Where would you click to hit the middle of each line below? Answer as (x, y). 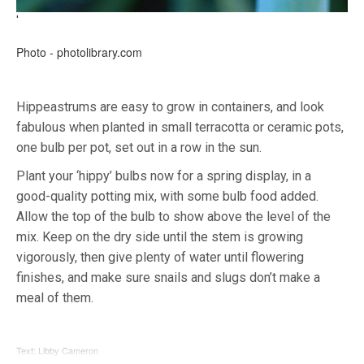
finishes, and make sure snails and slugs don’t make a (168, 278)
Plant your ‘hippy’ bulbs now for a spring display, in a (164, 176)
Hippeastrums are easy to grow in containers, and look (170, 107)
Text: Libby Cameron (57, 351)
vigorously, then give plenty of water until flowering (160, 258)
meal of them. (55, 298)
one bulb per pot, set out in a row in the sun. (139, 148)
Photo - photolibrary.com (79, 52)
